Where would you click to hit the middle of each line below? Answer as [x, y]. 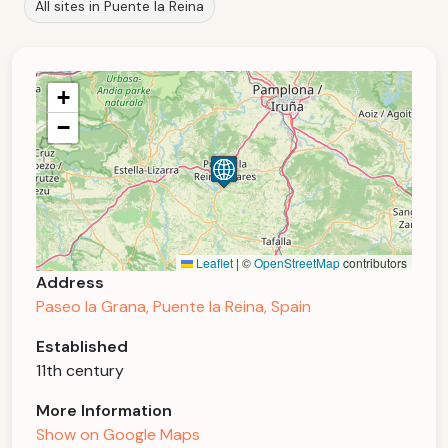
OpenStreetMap [297, 262]
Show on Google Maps [118, 434]
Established [82, 346]
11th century [80, 370]
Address [70, 282]
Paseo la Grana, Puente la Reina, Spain [173, 306]
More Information [104, 410]
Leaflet [213, 262]
